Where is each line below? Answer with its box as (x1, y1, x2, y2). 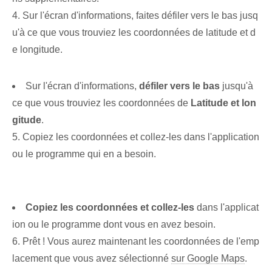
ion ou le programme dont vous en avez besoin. (12, 219, 216, 230)
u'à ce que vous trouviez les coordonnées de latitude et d (12, 27, 256, 38)
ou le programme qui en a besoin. (12, 149, 156, 160)
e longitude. (12, 44, 63, 55)
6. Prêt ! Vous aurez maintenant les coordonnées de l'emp (12, 236, 259, 247)
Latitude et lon (191, 98, 256, 109)
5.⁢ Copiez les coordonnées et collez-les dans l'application (12, 132, 259, 143)
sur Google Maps (171, 253, 245, 264)
